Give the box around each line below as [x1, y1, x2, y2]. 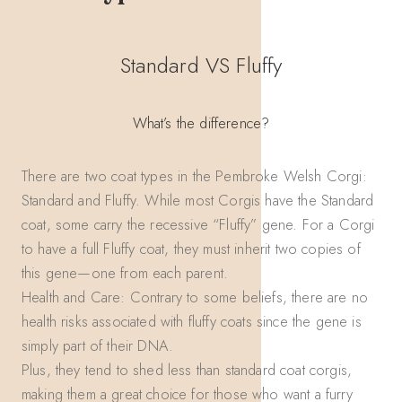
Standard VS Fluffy [119, 49, 283, 82]
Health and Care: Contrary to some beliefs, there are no [22, 286, 369, 309]
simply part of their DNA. [22, 335, 174, 357]
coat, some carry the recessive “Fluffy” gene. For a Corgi [22, 214, 375, 236]
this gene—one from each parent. [22, 262, 229, 284]
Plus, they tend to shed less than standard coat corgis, [22, 359, 353, 381]
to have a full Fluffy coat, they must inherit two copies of [22, 238, 361, 260]
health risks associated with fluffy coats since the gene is [22, 310, 362, 333]
